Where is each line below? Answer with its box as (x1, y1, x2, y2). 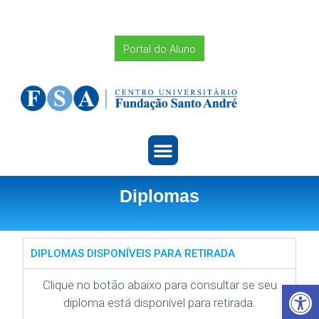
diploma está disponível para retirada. (63, 295, 256, 310)
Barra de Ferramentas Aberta (288, 278, 301, 305)
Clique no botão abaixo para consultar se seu (42, 277, 277, 292)
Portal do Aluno (123, 43, 196, 56)
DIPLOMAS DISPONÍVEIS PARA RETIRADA (31, 246, 236, 260)
